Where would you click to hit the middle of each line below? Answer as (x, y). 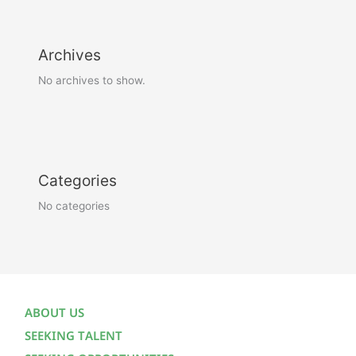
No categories (74, 206)
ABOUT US (54, 314)
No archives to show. (92, 81)
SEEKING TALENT (74, 337)
